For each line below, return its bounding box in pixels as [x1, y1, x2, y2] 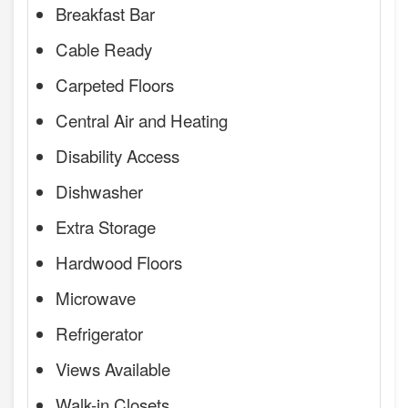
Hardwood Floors [56, 249, 182, 274]
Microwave [56, 284, 136, 310]
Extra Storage [56, 213, 156, 239]
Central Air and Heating [56, 107, 228, 132]
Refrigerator [56, 320, 143, 345]
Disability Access [56, 142, 179, 168]
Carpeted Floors [56, 71, 174, 97]
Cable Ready [56, 36, 152, 61]
